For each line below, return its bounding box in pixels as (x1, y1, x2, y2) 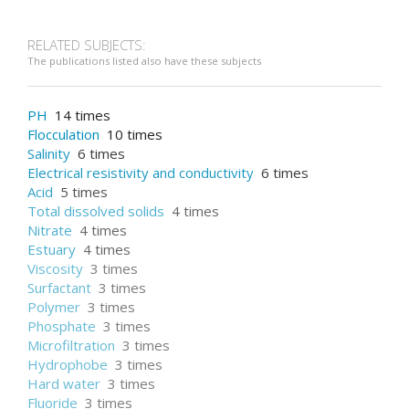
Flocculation (27, 125, 100, 143)
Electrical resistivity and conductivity (27, 163, 254, 182)
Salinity (27, 144, 70, 163)
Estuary (27, 240, 76, 258)
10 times (103, 125, 163, 143)
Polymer (27, 298, 80, 316)
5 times (57, 183, 108, 201)
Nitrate (27, 221, 72, 239)
